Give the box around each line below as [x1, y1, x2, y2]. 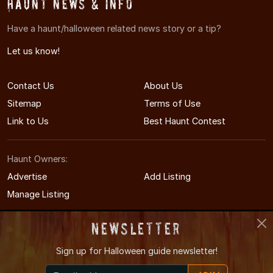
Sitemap [7, 97, 41, 108]
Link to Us [7, 115, 49, 126]
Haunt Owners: [7, 153, 68, 164]
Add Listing [144, 171, 191, 182]
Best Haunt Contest [144, 115, 225, 126]
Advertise [7, 171, 47, 182]
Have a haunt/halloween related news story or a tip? [7, 23, 221, 34]
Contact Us [7, 80, 54, 91]
